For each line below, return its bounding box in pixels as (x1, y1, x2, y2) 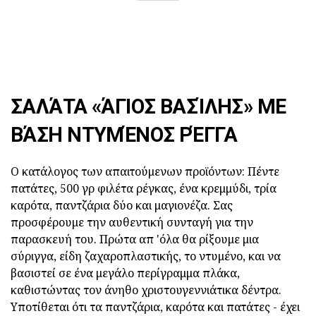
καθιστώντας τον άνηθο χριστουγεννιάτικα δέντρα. (11, 282, 281, 298)
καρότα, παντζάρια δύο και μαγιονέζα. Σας (11, 197, 233, 214)
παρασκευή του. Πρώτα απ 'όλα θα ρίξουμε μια (11, 231, 259, 248)
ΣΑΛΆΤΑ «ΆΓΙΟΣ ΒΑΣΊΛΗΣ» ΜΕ (11, 95, 286, 119)
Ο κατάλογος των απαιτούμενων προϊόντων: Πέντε (11, 164, 279, 180)
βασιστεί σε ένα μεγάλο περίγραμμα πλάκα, (11, 265, 240, 281)
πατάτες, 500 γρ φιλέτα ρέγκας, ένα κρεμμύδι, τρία (11, 181, 276, 197)
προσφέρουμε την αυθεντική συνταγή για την (11, 214, 253, 231)
